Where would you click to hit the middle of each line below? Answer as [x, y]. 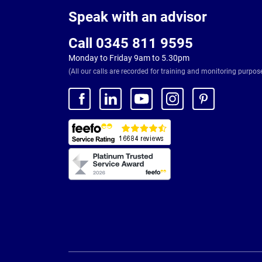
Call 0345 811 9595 [131, 43]
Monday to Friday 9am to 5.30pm [129, 58]
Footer [82, 7]
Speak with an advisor [138, 17]
